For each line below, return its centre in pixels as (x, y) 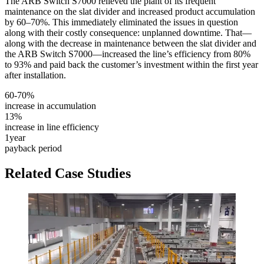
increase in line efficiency (52, 127)
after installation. (35, 75)
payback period (33, 148)
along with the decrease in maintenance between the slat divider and (131, 44)
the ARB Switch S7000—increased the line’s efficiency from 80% (128, 54)
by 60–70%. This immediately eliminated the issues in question (121, 22)
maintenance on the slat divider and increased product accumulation (130, 12)
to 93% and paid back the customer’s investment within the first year (131, 65)
